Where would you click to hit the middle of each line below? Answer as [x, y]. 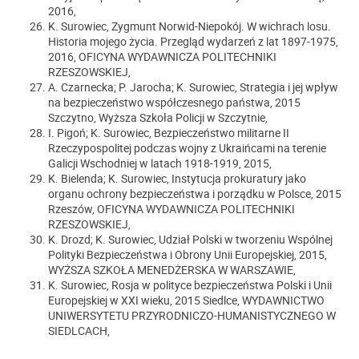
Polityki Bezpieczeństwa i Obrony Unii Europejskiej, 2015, [188, 254]
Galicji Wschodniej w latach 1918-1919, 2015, [160, 163]
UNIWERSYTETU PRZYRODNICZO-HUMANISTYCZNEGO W [192, 315]
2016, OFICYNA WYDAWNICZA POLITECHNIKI [162, 56]
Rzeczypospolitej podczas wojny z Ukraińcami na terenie [187, 147]
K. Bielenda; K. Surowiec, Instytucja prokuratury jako [177, 178]
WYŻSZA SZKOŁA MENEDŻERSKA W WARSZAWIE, [172, 269]
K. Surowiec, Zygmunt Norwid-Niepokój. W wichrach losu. [190, 26]
